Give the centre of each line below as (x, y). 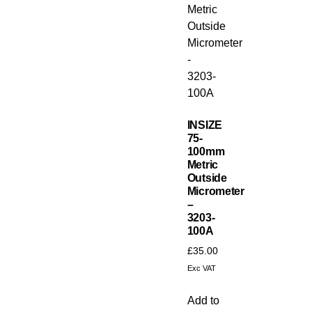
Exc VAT (201, 268)
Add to (203, 301)
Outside (207, 178)
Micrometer (216, 192)
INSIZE (204, 125)
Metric (202, 165)
